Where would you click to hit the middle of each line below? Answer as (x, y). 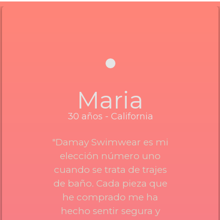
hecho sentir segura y (110, 211)
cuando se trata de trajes (110, 169)
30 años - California (110, 116)
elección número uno (110, 156)
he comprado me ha (110, 197)
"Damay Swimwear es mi (110, 142)
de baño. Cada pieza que (110, 183)
